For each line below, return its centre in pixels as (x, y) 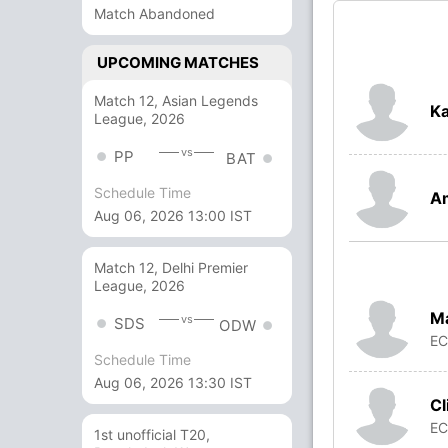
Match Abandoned (154, 13)
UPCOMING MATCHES (178, 62)
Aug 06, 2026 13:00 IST (173, 216)
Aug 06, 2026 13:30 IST (173, 383)
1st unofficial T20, (152, 435)
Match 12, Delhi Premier (171, 268)
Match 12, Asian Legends (176, 100)
